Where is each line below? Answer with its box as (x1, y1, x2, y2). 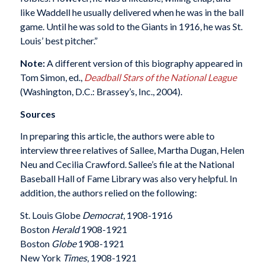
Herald (51, 223, 79, 235)
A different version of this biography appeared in (44, 57, 243, 69)
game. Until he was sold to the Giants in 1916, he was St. (20, 21, 243, 33)
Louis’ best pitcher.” (20, 35, 98, 47)
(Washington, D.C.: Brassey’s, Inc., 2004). (20, 86, 182, 98)
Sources (20, 108, 56, 119)
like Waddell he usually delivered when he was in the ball (20, 7, 244, 18)
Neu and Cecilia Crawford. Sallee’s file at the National (20, 159, 234, 170)
